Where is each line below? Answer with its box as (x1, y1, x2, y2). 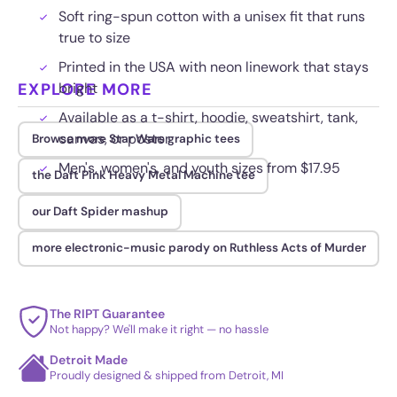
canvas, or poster (58, 128, 170, 148)
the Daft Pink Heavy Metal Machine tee (31, 167, 255, 183)
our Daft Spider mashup (31, 204, 168, 220)
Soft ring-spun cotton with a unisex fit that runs (58, 6, 365, 26)
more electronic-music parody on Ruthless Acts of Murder (31, 240, 366, 256)
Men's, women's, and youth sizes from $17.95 (58, 158, 340, 177)
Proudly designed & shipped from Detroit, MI (50, 367, 284, 383)
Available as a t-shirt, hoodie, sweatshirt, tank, (58, 107, 358, 127)
